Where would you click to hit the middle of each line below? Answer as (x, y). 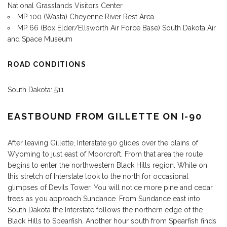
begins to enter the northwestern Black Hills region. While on (107, 165)
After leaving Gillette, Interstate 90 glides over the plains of (103, 143)
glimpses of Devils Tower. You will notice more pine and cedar (110, 187)
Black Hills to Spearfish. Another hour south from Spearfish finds (112, 221)
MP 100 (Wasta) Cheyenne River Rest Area (86, 16)
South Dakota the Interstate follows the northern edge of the (105, 210)
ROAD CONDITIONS (47, 64)
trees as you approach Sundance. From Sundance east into (104, 198)
